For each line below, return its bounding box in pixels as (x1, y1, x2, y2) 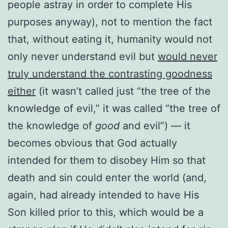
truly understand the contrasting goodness (8, 67, 212, 80)
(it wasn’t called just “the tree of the (36, 84, 211, 97)
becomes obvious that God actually (8, 136, 177, 149)
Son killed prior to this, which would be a (8, 206, 204, 218)
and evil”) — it (120, 119, 190, 132)
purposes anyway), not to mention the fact (8, 15, 212, 28)
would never (158, 50, 217, 63)
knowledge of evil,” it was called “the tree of (8, 102, 220, 115)
